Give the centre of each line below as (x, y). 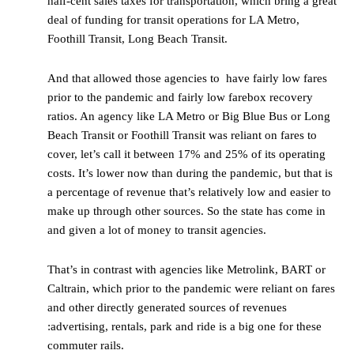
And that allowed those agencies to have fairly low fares (187, 79)
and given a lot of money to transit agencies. (158, 230)
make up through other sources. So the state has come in (186, 211)
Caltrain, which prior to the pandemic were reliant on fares (191, 289)
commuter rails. (86, 346)
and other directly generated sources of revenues (167, 308)
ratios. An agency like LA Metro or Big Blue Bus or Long (189, 117)
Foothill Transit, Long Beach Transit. (137, 39)
